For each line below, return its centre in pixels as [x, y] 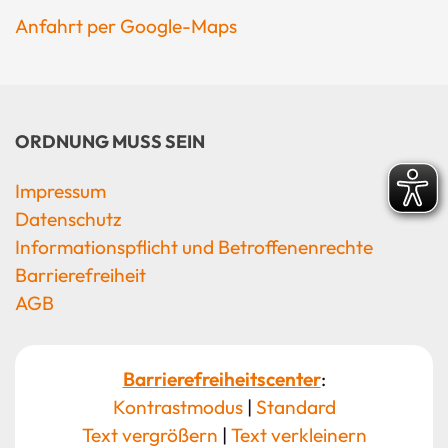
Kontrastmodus [177, 407]
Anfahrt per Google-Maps [126, 26]
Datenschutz [68, 219]
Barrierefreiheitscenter [221, 379]
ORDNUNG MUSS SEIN [110, 142]
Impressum [60, 191]
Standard [295, 407]
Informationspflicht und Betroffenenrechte [194, 247]
